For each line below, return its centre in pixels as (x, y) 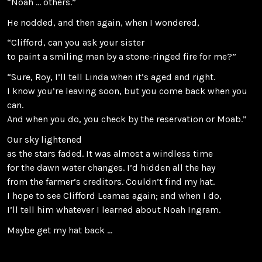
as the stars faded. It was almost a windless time (110, 153)
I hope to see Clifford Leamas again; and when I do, (114, 195)
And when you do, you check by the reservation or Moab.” (127, 119)
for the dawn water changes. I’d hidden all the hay (111, 167)
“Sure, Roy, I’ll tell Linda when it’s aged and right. (111, 77)
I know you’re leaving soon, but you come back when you (127, 91)
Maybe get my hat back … (60, 230)
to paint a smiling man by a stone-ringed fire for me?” (122, 57)
